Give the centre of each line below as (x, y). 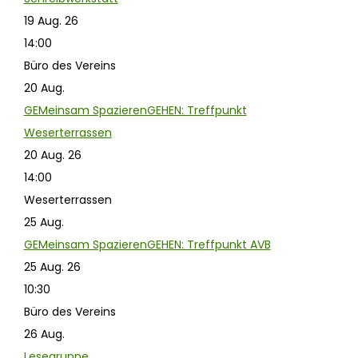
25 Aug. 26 (52, 267)
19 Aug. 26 (51, 20)
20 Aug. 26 (52, 155)
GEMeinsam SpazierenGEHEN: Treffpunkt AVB (147, 244)
